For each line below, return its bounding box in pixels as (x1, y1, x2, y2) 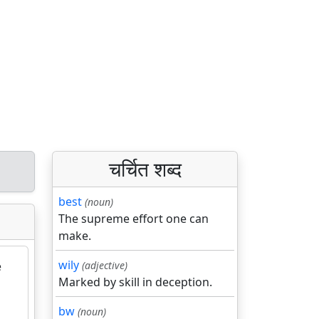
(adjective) (82, 258, 127, 272)
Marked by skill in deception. (58, 274, 212, 290)
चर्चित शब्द (108, 155, 182, 182)
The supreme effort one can (58, 211, 209, 226)
